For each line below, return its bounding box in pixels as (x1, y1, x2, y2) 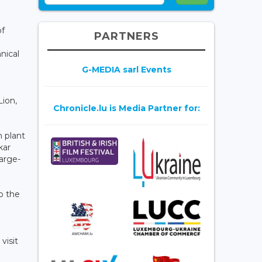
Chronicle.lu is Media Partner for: (53, 102, 200, 113)
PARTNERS (94, 29, 159, 43)
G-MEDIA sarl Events (81, 64, 171, 75)
